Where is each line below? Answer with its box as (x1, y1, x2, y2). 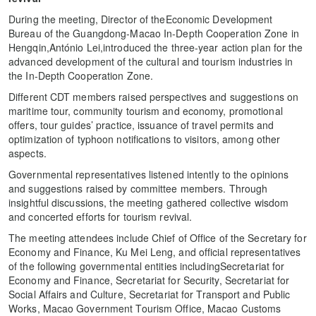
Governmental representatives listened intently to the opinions (8, 166, 289, 181)
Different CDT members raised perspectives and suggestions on (8, 89, 299, 104)
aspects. (8, 145, 47, 160)
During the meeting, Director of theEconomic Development (8, 11, 273, 26)
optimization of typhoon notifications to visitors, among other (8, 131, 281, 146)
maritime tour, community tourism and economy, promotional (8, 103, 283, 118)
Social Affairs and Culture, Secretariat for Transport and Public (8, 286, 291, 301)
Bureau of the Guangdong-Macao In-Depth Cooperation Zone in (8, 25, 299, 40)
